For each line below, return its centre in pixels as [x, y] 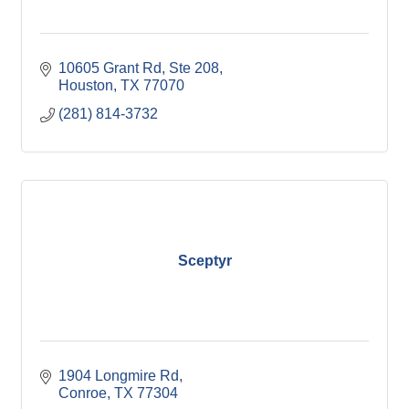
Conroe [83, 393]
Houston [86, 85]
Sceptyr [204, 260]
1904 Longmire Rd [119, 376]
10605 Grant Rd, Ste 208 [139, 68]
